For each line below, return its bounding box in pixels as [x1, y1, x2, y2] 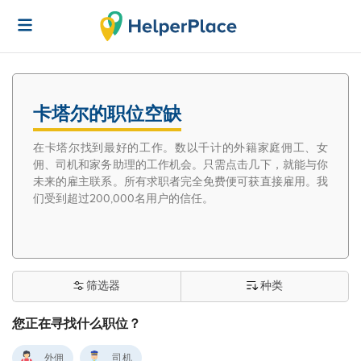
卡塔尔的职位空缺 [33, 104, 181, 126]
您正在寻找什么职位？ [12, 317, 141, 332]
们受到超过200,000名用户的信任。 [33, 192, 214, 205]
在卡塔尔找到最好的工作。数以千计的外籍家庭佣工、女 [33, 141, 328, 155]
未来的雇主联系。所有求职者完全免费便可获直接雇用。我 [33, 175, 328, 189]
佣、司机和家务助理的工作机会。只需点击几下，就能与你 [33, 158, 328, 172]
